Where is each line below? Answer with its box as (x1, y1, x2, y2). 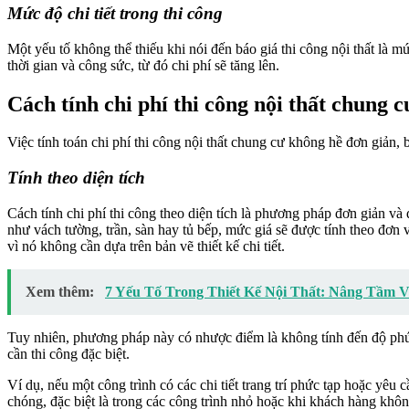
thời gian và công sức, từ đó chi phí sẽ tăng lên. (7, 57, 283, 73)
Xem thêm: (26, 283, 98, 299)
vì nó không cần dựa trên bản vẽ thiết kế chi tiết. (7, 237, 285, 254)
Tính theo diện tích (7, 168, 145, 188)
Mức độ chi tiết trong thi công (7, 3, 223, 23)
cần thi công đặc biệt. (7, 345, 133, 362)
